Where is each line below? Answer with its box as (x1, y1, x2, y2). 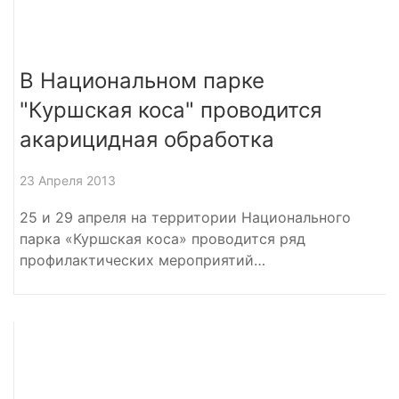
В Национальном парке (20, 67, 265, 94)
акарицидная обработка (20, 126, 274, 152)
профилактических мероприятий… (20, 250, 265, 269)
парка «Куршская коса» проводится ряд (20, 229, 305, 248)
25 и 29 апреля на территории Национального (20, 208, 351, 226)
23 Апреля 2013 (20, 172, 116, 188)
